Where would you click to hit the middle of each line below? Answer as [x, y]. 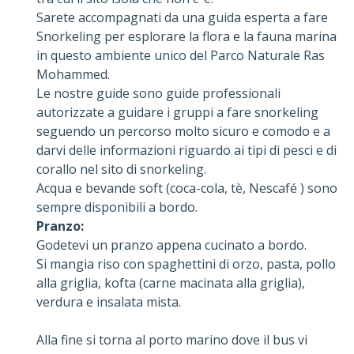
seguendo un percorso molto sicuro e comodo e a [183, 131]
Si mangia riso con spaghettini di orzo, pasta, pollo [186, 264]
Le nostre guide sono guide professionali [158, 93]
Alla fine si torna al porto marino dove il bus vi [172, 339]
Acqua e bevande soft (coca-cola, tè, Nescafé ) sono [187, 188]
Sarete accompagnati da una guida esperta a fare [182, 17]
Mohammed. [73, 74]
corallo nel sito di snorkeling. [121, 169]
